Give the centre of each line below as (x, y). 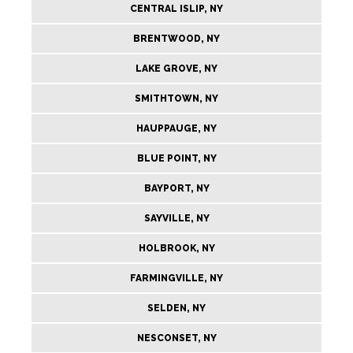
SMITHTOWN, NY (176, 98)
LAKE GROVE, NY (176, 69)
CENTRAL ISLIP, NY (176, 9)
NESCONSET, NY (176, 338)
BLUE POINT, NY (176, 158)
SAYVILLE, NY (176, 218)
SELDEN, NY (176, 308)
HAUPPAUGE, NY (176, 128)
